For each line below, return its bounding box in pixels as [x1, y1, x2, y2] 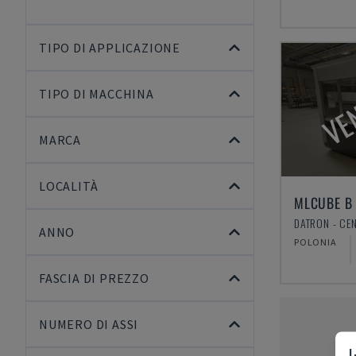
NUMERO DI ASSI [39, 316, 139, 332]
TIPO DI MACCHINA [39, 86, 154, 102]
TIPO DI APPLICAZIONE [39, 40, 180, 56]
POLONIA [294, 236, 337, 248]
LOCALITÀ [39, 178, 99, 194]
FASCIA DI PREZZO [39, 270, 149, 286]
